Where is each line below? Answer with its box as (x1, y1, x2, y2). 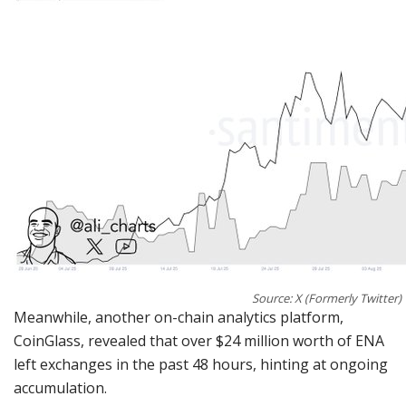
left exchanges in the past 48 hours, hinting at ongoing (14, 354, 388, 375)
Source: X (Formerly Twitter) (251, 290, 401, 307)
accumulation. (14, 378, 107, 399)
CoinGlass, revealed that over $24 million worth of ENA (14, 331, 384, 352)
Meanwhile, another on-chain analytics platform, (14, 307, 343, 328)
